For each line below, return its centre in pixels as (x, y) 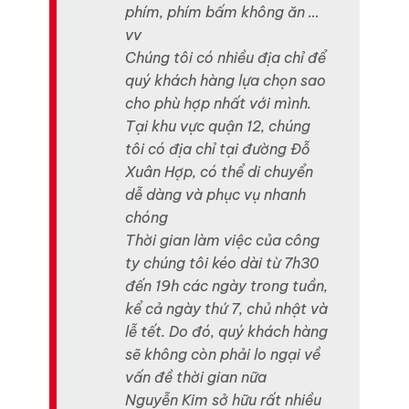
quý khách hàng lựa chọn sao (226, 81)
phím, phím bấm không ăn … (223, 12)
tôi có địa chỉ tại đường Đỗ (218, 149)
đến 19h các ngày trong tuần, (227, 286)
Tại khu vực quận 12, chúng (218, 126)
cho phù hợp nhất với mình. (219, 104)
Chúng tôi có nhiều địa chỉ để (226, 58)
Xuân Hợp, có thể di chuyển (220, 172)
